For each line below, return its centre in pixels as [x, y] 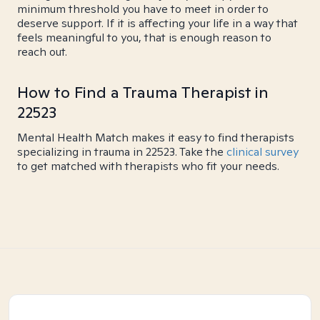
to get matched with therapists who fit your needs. [148, 166]
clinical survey [262, 152]
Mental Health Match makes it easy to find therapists [156, 137]
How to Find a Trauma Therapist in [143, 92]
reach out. [42, 52]
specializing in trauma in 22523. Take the [122, 152]
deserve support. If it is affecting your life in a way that [157, 23]
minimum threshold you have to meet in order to [143, 9]
